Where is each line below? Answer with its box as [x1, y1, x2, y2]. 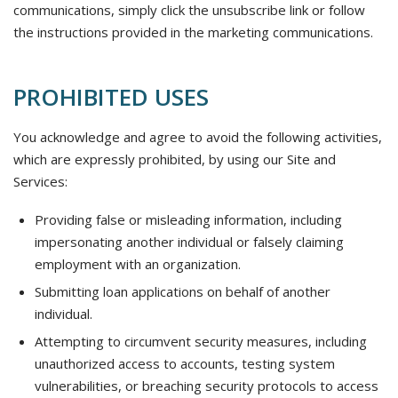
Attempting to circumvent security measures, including [35, 332, 367, 350]
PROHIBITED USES [13, 81, 209, 113]
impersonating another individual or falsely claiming [35, 233, 344, 251]
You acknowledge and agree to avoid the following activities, [13, 128, 382, 146]
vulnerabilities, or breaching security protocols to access [35, 377, 378, 394]
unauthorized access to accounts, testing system [35, 354, 335, 372]
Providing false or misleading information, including [35, 211, 342, 228]
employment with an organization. [35, 255, 241, 273]
